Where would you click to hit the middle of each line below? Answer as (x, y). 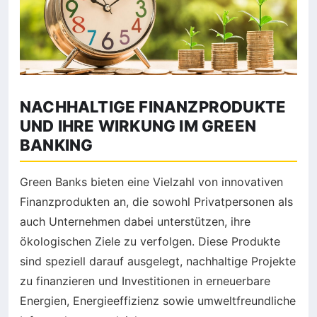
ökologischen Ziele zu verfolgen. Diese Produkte (150, 241)
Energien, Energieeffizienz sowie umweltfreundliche (158, 300)
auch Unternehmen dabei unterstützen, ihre (135, 221)
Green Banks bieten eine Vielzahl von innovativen (151, 181)
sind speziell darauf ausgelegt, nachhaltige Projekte (158, 261)
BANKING (57, 145)
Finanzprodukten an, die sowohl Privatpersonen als (156, 201)
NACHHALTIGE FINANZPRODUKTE (153, 106)
